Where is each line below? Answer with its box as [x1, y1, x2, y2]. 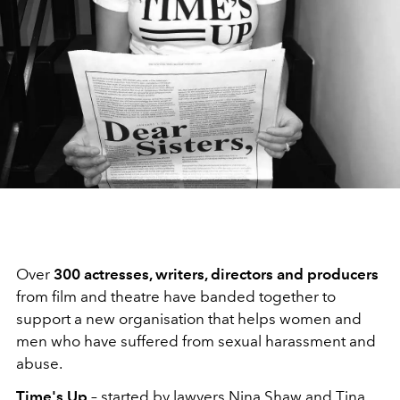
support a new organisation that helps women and [16, 310, 362, 329]
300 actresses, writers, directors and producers [54, 265, 379, 284]
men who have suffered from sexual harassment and [16, 332, 376, 351]
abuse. [16, 354, 65, 373]
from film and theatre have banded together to [16, 287, 336, 306]
